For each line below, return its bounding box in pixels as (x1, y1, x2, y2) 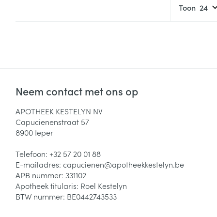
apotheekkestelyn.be (112, 159, 184, 170)
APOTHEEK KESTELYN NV (15, 106, 103, 117)
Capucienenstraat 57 (15, 116, 89, 127)
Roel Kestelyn (80, 180, 127, 191)
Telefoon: (15, 148, 49, 159)
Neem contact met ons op (15, 83, 138, 99)
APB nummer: (15, 170, 65, 181)
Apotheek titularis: (15, 180, 80, 191)
